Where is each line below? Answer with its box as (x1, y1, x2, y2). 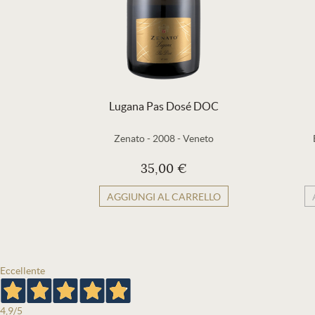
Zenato (114, 133, 145, 144)
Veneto (183, 133, 214, 144)
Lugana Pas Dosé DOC (109, 100, 219, 112)
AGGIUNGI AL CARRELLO (107, 191, 221, 202)
